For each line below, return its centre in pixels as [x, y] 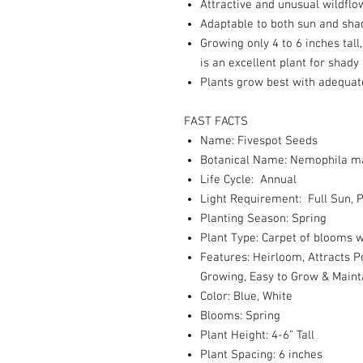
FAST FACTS [216, 122]
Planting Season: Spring [263, 219]
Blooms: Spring [240, 316]
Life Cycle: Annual [248, 180]
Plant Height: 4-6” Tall [257, 335]
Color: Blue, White [246, 297]
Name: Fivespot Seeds [259, 141]
